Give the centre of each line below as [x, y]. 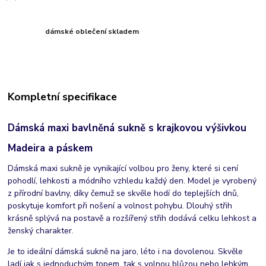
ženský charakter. [41, 231]
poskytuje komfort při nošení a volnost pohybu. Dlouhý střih [120, 206]
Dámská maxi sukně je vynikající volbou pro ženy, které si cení [123, 169]
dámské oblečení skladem [92, 31]
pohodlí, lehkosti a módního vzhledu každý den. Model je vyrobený [132, 181]
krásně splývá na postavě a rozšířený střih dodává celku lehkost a [132, 218]
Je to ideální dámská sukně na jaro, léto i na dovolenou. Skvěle [126, 252]
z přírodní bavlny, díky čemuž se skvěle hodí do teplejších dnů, [123, 194]
